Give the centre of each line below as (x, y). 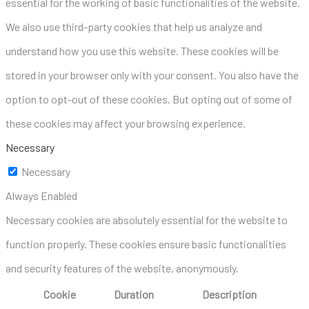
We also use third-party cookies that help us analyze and (134, 26)
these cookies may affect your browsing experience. (126, 123)
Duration (134, 294)
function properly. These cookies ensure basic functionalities (146, 243)
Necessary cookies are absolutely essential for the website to (147, 219)
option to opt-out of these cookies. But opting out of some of (149, 99)
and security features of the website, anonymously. (122, 268)
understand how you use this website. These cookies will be (142, 50)
